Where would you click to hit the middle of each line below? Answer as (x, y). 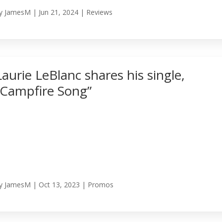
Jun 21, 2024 (59, 12)
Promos (101, 185)
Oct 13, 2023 (59, 185)
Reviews (100, 12)
